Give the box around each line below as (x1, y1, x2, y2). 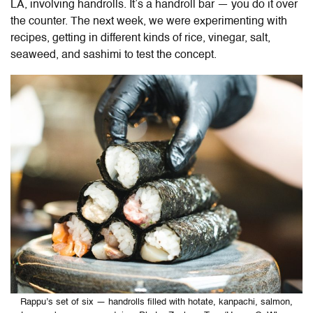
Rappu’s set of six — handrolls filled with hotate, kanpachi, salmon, (20, 297, 293, 307)
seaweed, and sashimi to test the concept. (10, 49, 219, 61)
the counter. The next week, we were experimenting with (10, 15, 287, 27)
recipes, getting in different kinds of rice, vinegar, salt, (10, 32, 270, 44)
